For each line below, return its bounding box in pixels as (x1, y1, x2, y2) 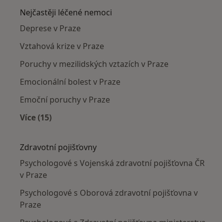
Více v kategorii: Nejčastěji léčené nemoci (35, 123, 198, 135)
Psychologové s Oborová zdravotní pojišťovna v (20, 187, 198, 199)
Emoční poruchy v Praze (20, 94, 110, 106)
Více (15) (20, 112, 52, 123)
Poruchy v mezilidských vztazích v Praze (20, 58, 168, 70)
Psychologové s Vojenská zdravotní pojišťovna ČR (20, 158, 205, 169)
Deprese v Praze (20, 23, 81, 34)
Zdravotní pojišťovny (20, 142, 97, 153)
